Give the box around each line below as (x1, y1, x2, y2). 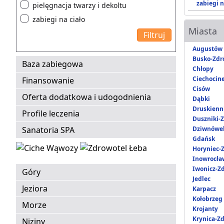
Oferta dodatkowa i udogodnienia (22, 91, 151, 103)
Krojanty (192, 204, 218, 213)
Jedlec (192, 174, 210, 183)
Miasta (188, 25, 217, 37)
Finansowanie (22, 75, 74, 86)
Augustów (192, 44, 222, 53)
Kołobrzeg (192, 194, 222, 203)
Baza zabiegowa (22, 58, 83, 70)
